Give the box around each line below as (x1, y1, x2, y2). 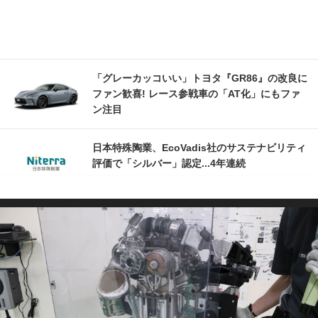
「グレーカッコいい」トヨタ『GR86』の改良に (92, 72, 307, 84)
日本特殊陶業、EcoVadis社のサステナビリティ (92, 142, 306, 154)
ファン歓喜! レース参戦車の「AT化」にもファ (92, 88, 300, 100)
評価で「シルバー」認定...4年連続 (92, 158, 246, 170)
